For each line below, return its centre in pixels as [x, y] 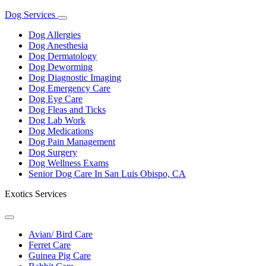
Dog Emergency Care [69, 88]
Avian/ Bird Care [61, 235]
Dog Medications [61, 131]
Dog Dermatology [63, 56]
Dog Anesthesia [58, 46]
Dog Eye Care [56, 99]
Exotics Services [36, 194]
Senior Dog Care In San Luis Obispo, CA [107, 174]
